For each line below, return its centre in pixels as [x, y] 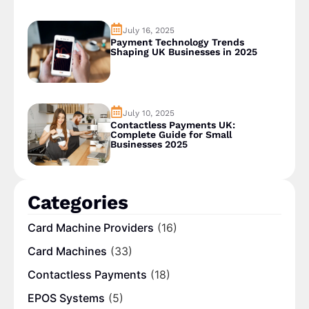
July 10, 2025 [148, 113]
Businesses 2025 [149, 144]
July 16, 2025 [148, 31]
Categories [78, 203]
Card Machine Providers [91, 228]
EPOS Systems [66, 298]
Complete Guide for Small [171, 135]
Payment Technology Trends [177, 42]
